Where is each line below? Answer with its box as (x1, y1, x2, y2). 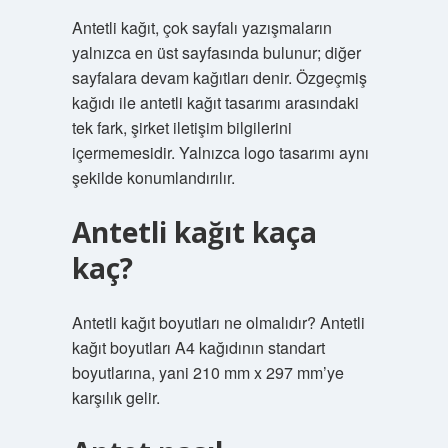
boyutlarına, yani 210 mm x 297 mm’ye (71, 361, 344, 384)
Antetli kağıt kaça (71, 213, 317, 251)
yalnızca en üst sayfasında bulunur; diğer (71, 41, 361, 64)
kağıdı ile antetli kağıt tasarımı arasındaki (71, 91, 359, 114)
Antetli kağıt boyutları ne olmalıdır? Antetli (71, 311, 365, 334)
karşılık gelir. (71, 386, 160, 409)
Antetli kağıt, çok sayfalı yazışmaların (71, 16, 332, 39)
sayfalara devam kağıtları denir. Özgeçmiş (71, 66, 367, 89)
